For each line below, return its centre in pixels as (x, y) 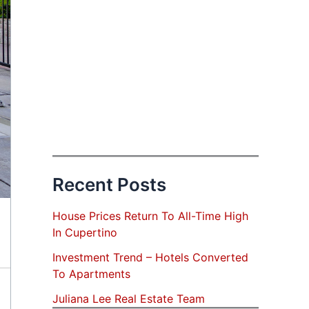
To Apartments (91, 274)
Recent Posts (109, 185)
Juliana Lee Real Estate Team (129, 299)
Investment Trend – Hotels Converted (150, 258)
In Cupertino (85, 233)
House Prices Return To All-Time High (150, 216)
